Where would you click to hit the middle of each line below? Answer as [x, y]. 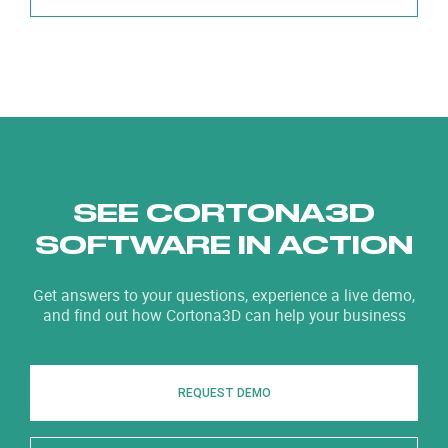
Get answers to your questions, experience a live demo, [224, 294]
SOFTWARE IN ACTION [224, 244]
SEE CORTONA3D [224, 212]
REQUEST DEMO [224, 392]
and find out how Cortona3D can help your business [224, 314]
